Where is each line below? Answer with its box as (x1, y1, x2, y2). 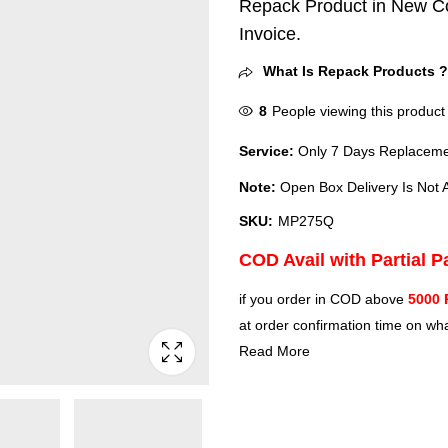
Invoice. (239, 24, 301, 44)
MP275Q (278, 212, 334, 229)
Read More (239, 342, 310, 359)
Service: (239, 142, 294, 159)
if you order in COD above (239, 290, 408, 307)
